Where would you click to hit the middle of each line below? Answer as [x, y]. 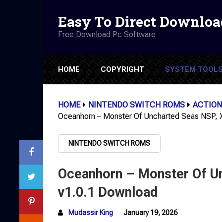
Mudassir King [91, 213]
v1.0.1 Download [108, 192]
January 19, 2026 [150, 213]
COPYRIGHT [122, 69]
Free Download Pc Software [107, 34]
